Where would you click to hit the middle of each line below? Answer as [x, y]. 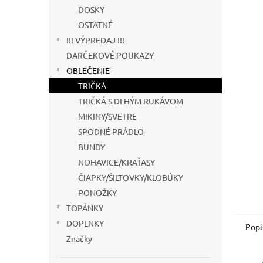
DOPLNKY [85, 223]
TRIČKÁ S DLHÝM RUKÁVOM [131, 101]
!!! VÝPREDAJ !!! [95, 40]
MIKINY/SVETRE [107, 116]
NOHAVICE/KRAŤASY [117, 162]
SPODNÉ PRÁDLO [111, 131]
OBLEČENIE [88, 70]
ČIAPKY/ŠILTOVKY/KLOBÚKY [131, 177]
